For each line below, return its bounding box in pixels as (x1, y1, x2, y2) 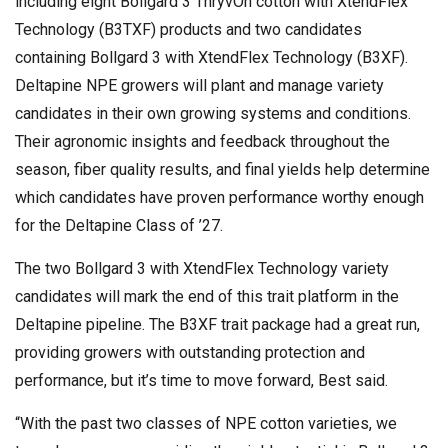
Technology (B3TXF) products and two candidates (15, 19, 362, 39)
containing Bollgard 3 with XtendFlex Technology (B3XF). (15, 47, 408, 67)
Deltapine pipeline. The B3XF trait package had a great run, (15, 314, 420, 334)
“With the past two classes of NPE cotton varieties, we (15, 413, 397, 433)
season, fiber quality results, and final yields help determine (15, 159, 430, 179)
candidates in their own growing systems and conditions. (15, 103, 411, 123)
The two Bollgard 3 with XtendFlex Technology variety (15, 258, 389, 278)
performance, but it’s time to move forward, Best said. (15, 370, 388, 390)
